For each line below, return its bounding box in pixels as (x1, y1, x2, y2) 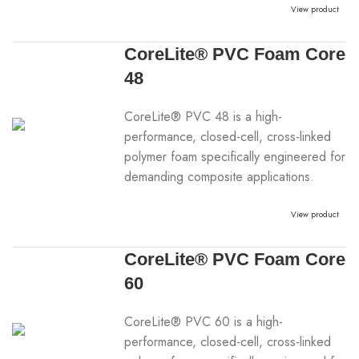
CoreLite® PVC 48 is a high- (124, 107, 283, 126)
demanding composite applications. (124, 167, 315, 186)
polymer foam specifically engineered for (124, 147, 346, 166)
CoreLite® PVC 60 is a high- (124, 313, 284, 331)
